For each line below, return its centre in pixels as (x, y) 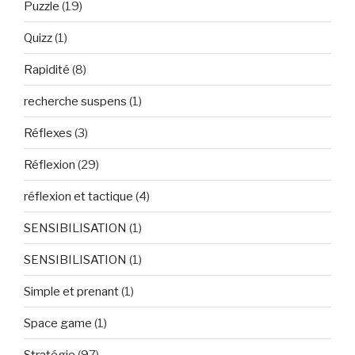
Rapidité (47, 69)
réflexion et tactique (78, 196)
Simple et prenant (71, 291)
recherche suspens (75, 101)
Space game (58, 323)
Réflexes (48, 133)
